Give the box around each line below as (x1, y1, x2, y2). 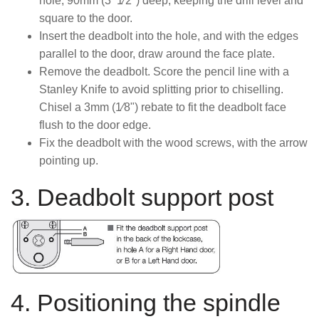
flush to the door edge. (39, 118, 151, 131)
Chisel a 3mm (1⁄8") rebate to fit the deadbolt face (39, 100, 286, 113)
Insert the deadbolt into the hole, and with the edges (39, 29, 298, 42)
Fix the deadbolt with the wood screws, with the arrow (39, 136, 308, 149)
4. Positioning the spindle (11, 289, 281, 317)
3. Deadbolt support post (11, 183, 273, 211)
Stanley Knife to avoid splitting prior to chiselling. (39, 83, 283, 95)
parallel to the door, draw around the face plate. (39, 47, 275, 60)
